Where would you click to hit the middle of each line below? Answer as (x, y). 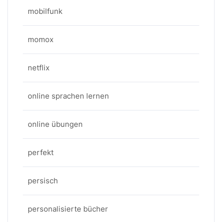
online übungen (55, 124)
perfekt (41, 152)
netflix (39, 68)
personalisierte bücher (68, 209)
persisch (43, 181)
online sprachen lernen (68, 96)
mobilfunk (45, 11)
